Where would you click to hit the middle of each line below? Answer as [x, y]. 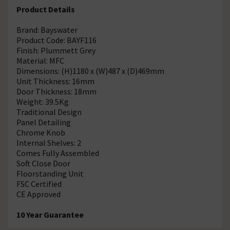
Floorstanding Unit [50, 173]
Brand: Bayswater [47, 30]
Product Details [46, 9]
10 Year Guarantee [50, 214]
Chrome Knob [41, 132]
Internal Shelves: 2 [49, 142]
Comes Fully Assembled [58, 153]
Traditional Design [49, 112]
